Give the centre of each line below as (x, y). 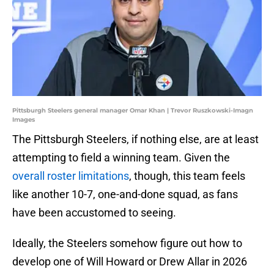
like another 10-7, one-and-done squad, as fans (125, 194)
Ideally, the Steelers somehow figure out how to (127, 243)
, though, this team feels (187, 176)
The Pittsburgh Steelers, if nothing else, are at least (135, 139)
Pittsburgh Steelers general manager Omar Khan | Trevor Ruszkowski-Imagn (133, 111)
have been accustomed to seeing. (94, 213)
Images (24, 120)
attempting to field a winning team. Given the (121, 158)
